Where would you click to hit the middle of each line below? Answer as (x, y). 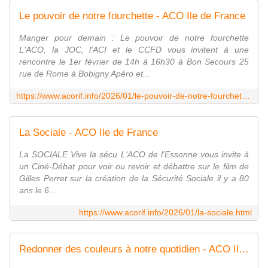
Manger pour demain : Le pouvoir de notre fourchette (134, 38)
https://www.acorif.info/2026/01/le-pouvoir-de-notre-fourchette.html (246, 96)
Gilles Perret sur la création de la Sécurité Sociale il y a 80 (134, 179)
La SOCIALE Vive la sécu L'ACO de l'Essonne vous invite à (134, 155)
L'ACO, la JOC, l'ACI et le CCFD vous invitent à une (134, 50)
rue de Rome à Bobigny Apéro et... (85, 74)
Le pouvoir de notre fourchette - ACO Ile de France (132, 16)
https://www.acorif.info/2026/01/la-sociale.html (165, 213)
